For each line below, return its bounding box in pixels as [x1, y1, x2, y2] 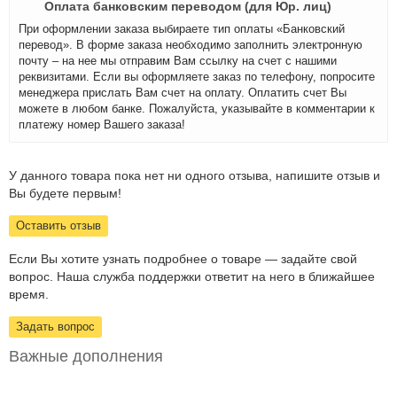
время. [9, 287, 49, 301]
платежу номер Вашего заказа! [19, 118, 185, 131]
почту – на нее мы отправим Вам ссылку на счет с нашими [19, 54, 337, 67]
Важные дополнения [9, 347, 163, 365]
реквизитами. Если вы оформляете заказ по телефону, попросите [19, 70, 375, 83]
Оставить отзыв [16, 219, 101, 232]
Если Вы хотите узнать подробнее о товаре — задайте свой [9, 252, 357, 266]
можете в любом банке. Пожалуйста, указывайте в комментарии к [19, 102, 375, 115]
